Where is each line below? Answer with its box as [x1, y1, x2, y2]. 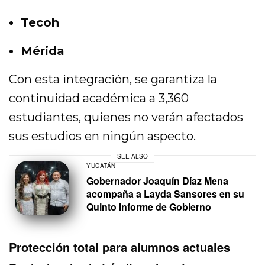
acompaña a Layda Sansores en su [86, 187, 244, 201]
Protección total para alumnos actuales [9, 238, 230, 256]
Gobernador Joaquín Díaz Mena [86, 174, 228, 188]
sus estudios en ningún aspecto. [9, 129, 196, 144]
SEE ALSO [117, 151, 148, 160]
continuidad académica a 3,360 [9, 91, 189, 106]
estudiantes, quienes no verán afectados [9, 110, 244, 125]
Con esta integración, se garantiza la [9, 72, 218, 87]
